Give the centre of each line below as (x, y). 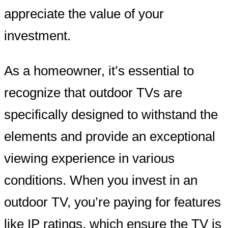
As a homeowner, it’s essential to (99, 70)
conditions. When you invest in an (101, 180)
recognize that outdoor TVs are (93, 92)
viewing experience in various (89, 158)
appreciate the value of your (84, 14)
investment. (37, 36)
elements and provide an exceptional (110, 136)
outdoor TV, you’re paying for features (112, 202)
